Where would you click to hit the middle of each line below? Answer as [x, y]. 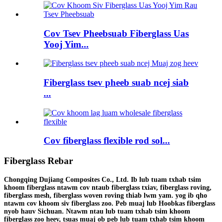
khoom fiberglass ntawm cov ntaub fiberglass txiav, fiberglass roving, [108, 187]
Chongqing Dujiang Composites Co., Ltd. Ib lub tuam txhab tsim [103, 179]
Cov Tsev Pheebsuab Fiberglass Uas [116, 33]
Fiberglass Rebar [38, 161]
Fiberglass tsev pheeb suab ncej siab [116, 83]
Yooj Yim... [66, 44]
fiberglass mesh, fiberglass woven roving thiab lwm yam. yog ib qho [106, 195]
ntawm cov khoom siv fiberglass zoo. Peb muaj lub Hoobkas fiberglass [110, 203]
